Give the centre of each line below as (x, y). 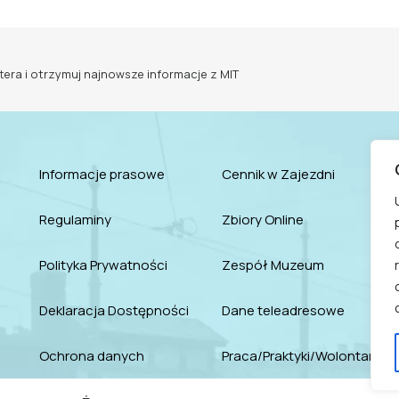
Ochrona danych (91, 356)
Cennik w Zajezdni (279, 175)
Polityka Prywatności (103, 265)
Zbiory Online (263, 220)
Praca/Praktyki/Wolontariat (306, 356)
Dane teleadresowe (284, 311)
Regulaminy (75, 220)
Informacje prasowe (102, 175)
